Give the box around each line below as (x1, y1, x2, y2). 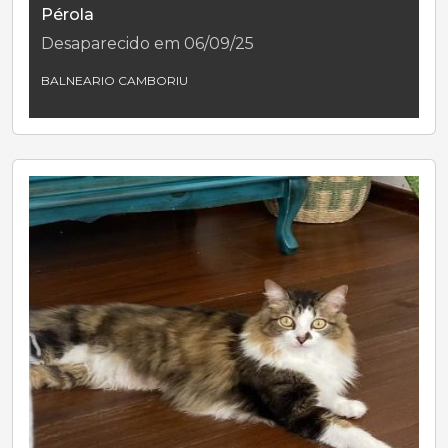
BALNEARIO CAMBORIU (41, 72, 188, 88)
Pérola (41, 4, 94, 24)
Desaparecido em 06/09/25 (41, 33, 254, 53)
